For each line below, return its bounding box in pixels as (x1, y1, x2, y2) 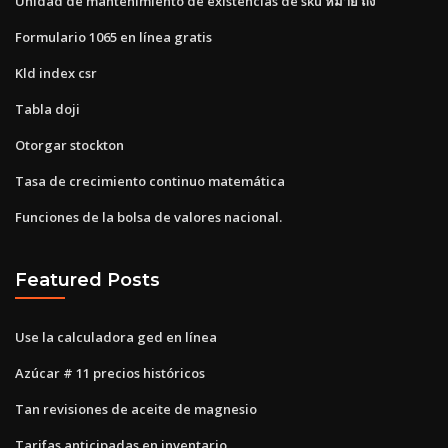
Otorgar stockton (15, 135, 124, 154)
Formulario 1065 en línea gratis (15, 27, 212, 46)
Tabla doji (15, 99, 80, 118)
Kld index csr (15, 63, 97, 82)
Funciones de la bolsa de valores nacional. (15, 207, 282, 226)
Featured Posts (15, 269, 160, 291)
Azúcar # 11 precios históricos (15, 363, 205, 382)
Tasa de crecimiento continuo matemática (15, 171, 285, 190)
